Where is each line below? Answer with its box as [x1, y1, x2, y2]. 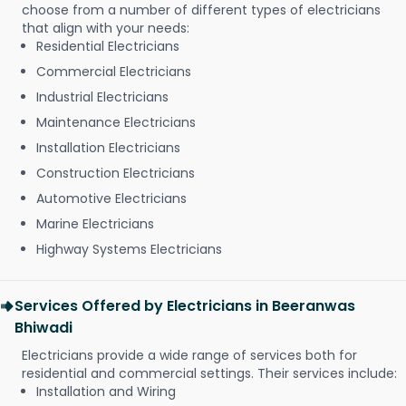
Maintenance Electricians [36, 113, 196, 132]
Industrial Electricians [36, 88, 169, 107]
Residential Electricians [36, 37, 179, 56]
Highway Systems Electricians [36, 240, 222, 259]
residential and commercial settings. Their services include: [22, 364, 397, 383]
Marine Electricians [36, 215, 154, 234]
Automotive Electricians [36, 189, 187, 208]
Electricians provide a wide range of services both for [22, 346, 357, 365]
